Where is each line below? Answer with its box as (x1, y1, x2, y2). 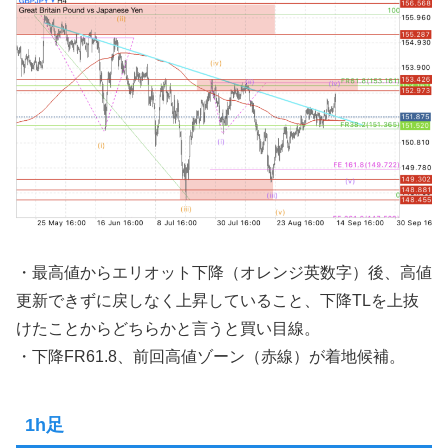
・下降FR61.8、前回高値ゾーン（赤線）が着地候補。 (16, 348, 405, 366)
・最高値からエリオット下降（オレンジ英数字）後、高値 (16, 264, 432, 282)
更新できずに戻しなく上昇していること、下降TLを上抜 (16, 292, 419, 310)
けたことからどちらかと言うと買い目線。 (16, 320, 320, 338)
